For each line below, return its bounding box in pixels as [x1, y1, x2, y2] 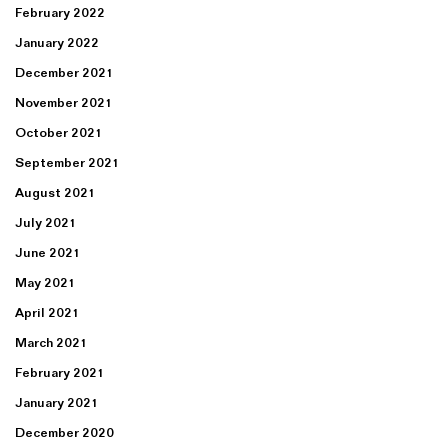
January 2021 [15, 395, 99, 410]
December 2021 [15, 65, 114, 80]
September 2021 [15, 155, 120, 170]
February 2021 [15, 365, 105, 380]
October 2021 [15, 125, 103, 140]
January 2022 [15, 35, 99, 50]
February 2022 [15, 5, 105, 20]
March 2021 [15, 335, 88, 350]
